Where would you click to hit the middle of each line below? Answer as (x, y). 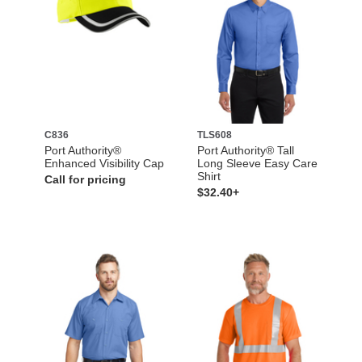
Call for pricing (85, 179)
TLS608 (215, 135)
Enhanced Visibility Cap (104, 163)
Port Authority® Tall (246, 150)
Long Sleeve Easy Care (257, 163)
